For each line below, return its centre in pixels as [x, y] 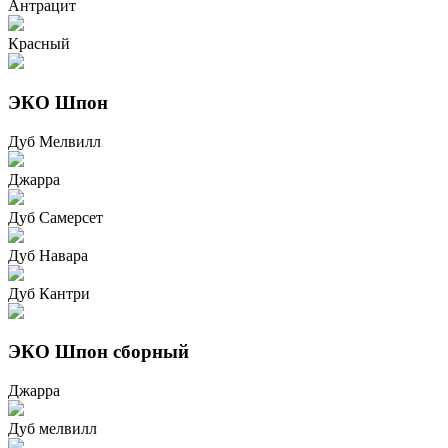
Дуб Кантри [49, 293]
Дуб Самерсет [55, 217]
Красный [39, 44]
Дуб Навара [48, 255]
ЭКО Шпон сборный [98, 352]
